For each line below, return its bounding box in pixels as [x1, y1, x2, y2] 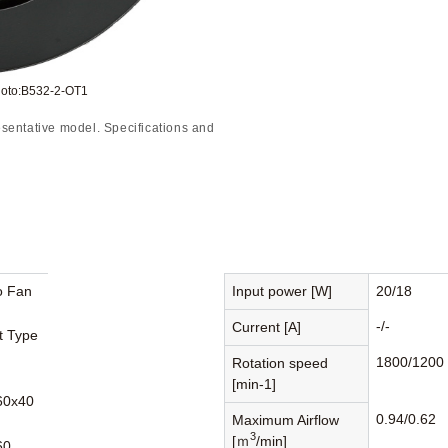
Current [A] [232, 318, 302, 335]
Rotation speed [232, 354, 329, 371]
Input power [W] [232, 282, 333, 299]
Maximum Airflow [232, 411, 340, 428]
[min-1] [232, 375, 277, 392]
